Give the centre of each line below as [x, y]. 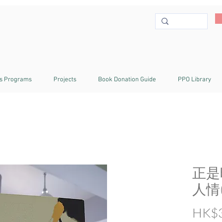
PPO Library [194, 80]
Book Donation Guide [127, 80]
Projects [65, 80]
